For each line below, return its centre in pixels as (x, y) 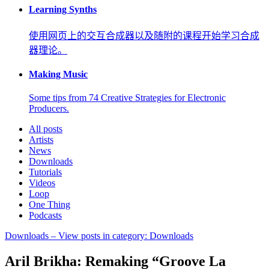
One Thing (50, 205)
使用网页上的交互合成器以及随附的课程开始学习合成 (144, 35)
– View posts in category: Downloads (121, 236)
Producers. (49, 109)
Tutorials (45, 172)
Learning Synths (63, 9)
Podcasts (45, 216)
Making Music (58, 74)
